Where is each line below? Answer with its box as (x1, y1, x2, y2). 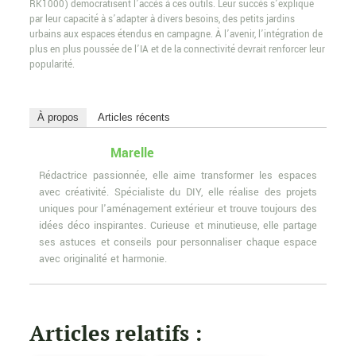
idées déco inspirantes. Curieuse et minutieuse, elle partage (38, 219, 318, 234)
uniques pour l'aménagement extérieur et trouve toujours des (38, 202, 318, 217)
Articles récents (97, 111, 170, 124)
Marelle (110, 144, 154, 163)
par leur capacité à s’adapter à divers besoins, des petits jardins (29, 13, 295, 27)
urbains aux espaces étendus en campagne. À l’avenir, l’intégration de (29, 28, 323, 42)
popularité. (29, 58, 75, 72)
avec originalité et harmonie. (38, 252, 167, 267)
